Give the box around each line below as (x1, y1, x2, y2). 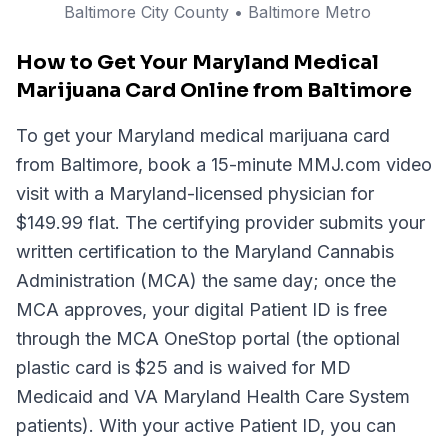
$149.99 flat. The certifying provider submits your (16, 212, 425, 233)
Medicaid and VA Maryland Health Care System (16, 386, 410, 407)
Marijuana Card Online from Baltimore (16, 78, 412, 103)
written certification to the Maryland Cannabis (16, 241, 394, 262)
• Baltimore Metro (234, 2, 371, 22)
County (169, 2, 234, 22)
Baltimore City (64, 2, 169, 22)
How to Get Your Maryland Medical (16, 50, 379, 75)
